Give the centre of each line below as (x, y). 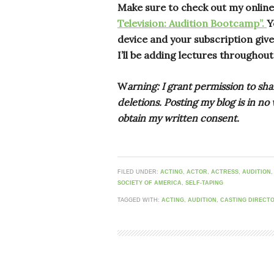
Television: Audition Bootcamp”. (192, 24)
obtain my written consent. (178, 118)
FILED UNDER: (139, 172)
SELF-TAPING (204, 183)
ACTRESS (225, 172)
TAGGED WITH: (139, 200)
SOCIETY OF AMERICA (150, 183)
